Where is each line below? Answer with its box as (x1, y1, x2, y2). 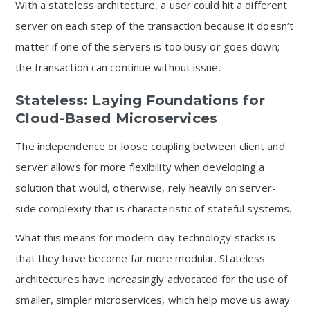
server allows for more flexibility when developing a (15, 160, 265, 174)
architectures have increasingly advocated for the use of (15, 272, 287, 286)
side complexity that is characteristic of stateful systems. (15, 201, 292, 215)
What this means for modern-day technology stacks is (15, 230, 276, 244)
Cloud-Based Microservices (15, 110, 217, 127)
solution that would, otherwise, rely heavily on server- (15, 181, 276, 194)
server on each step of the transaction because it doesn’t (15, 19, 294, 33)
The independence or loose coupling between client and (15, 139, 285, 153)
